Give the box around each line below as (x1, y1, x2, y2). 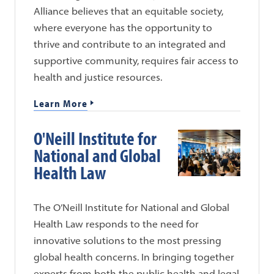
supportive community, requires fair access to (34, 54, 239, 67)
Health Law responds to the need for (34, 218, 199, 231)
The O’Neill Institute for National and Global (34, 201, 230, 214)
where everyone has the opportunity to (34, 21, 213, 34)
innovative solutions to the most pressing (34, 234, 222, 247)
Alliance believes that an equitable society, (34, 4, 224, 17)
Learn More (34, 97, 88, 109)
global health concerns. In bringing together (34, 251, 235, 264)
